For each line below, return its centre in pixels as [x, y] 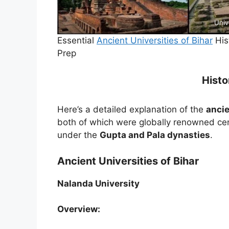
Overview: [79, 209]
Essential [77, 40]
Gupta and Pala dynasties [155, 135]
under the [78, 135]
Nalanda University [98, 183]
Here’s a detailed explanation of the [132, 110]
